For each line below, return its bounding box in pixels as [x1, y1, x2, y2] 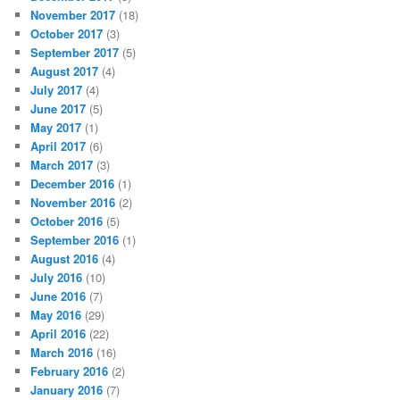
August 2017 [30, 62, 99, 80]
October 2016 [30, 212, 104, 230]
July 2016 [30, 269, 83, 287]
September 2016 [30, 231, 120, 249]
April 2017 [30, 137, 87, 155]
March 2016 [30, 344, 94, 362]
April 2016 [30, 325, 87, 343]
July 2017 [30, 81, 83, 99]
